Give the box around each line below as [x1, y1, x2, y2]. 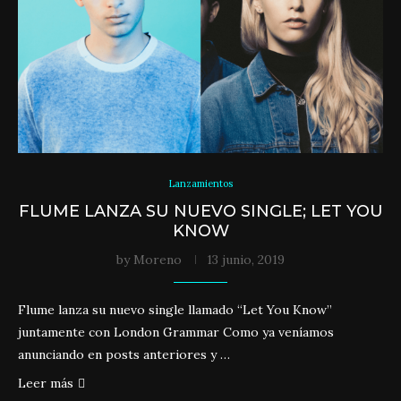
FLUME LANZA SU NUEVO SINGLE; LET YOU [18, 201, 383, 221]
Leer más [18, 375, 73, 391]
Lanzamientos [168, 177, 233, 190]
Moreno [133, 252, 182, 268]
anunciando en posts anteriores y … [18, 346, 230, 363]
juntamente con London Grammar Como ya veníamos [18, 324, 334, 340]
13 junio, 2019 [207, 252, 285, 268]
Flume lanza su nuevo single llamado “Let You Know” [18, 302, 332, 318]
